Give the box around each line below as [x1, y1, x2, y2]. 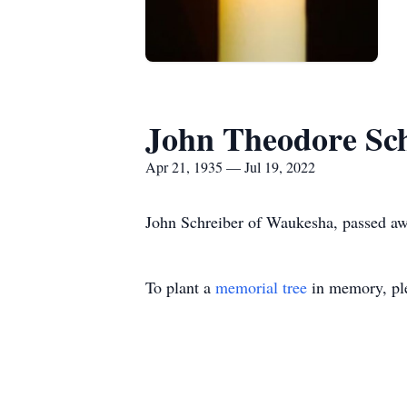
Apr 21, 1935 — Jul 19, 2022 [145, 157, 315, 176]
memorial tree [215, 276, 307, 298]
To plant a [145, 276, 215, 298]
